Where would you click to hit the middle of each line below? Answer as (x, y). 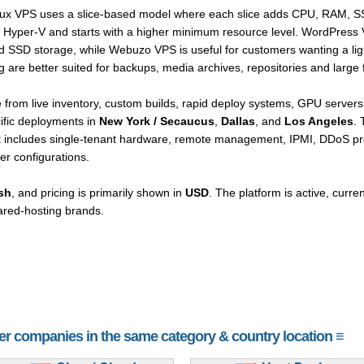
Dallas (238, 121)
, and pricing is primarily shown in (98, 193)
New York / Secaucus (156, 121)
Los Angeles (318, 121)
